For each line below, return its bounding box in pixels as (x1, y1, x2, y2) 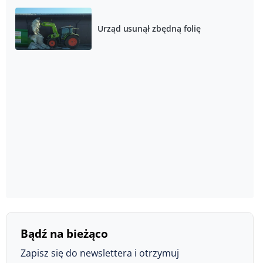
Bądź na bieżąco (21, 225, 108, 242)
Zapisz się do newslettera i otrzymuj (21, 247, 179, 260)
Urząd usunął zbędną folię (97, 23, 201, 35)
